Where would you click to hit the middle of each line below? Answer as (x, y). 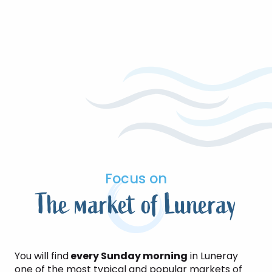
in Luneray (213, 256)
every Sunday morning (128, 256)
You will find (42, 256)
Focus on (136, 178)
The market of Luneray (136, 205)
